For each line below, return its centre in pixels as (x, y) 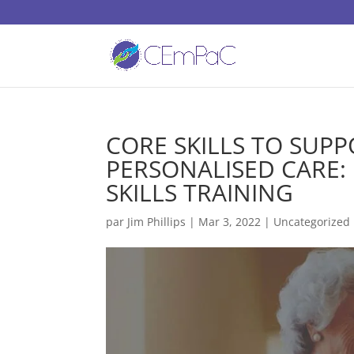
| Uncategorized (306, 222)
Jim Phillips (157, 222)
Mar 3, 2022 (230, 222)
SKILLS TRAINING (200, 192)
